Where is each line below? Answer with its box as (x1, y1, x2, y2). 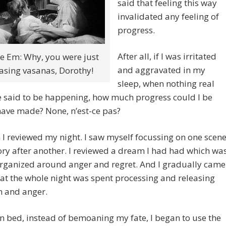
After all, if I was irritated (118, 50, 216, 63)
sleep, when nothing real (118, 78, 214, 90)
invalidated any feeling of (118, 11, 219, 23)
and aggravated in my (118, 64, 205, 76)
